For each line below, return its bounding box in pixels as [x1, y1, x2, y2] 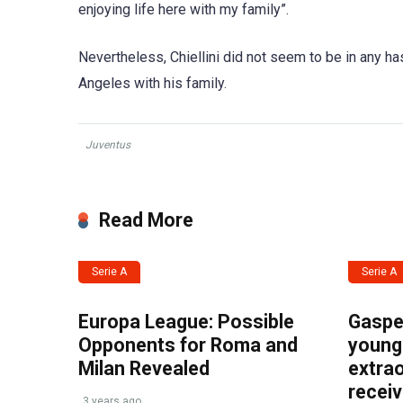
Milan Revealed [78, 356, 210, 380]
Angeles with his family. [78, 74, 227, 92]
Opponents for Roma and [78, 333, 298, 356]
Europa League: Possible [78, 309, 294, 333]
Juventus [85, 138, 130, 151]
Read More [99, 208, 193, 231]
